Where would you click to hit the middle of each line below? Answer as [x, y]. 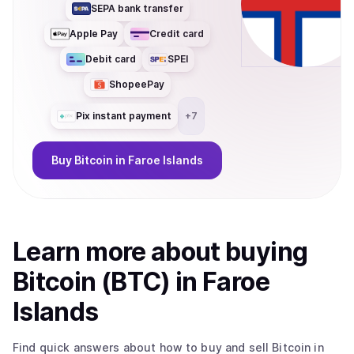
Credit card [177, 34]
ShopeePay [137, 84]
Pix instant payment [123, 116]
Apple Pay [94, 34]
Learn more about [119, 252]
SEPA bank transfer [137, 8]
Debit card [111, 59]
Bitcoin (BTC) [92, 282]
